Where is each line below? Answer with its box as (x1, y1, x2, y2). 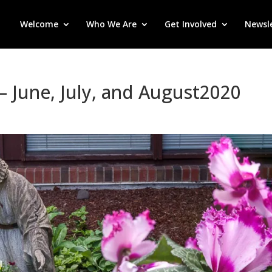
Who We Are (86, 18, 137, 30)
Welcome (20, 18, 58, 30)
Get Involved (165, 18, 217, 30)
